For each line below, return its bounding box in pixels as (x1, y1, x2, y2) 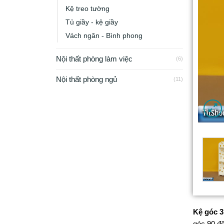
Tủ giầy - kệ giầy (65, 18, 118, 26)
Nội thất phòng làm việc (56, 54, 132, 63)
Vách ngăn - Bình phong (65, 31, 142, 39)
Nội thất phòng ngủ (56, 74, 117, 83)
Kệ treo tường (65, 4, 109, 12)
